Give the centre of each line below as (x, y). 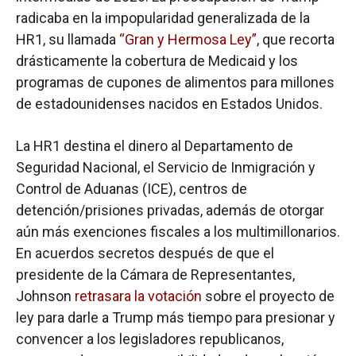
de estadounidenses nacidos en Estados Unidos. (169, 103)
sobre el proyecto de (268, 296)
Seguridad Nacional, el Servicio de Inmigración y (166, 167)
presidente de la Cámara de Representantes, (155, 274)
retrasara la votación (138, 296)
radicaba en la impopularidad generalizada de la (163, 17)
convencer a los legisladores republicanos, (150, 339)
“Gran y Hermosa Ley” (188, 39)
